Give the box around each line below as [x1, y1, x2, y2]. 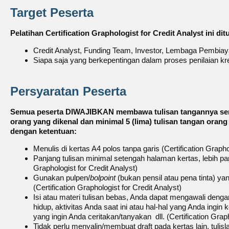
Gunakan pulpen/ [33, 173, 90, 182]
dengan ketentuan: [10, 127, 77, 135]
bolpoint [90, 173, 116, 182]
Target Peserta [10, 5, 94, 19]
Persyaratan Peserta [10, 84, 126, 98]
